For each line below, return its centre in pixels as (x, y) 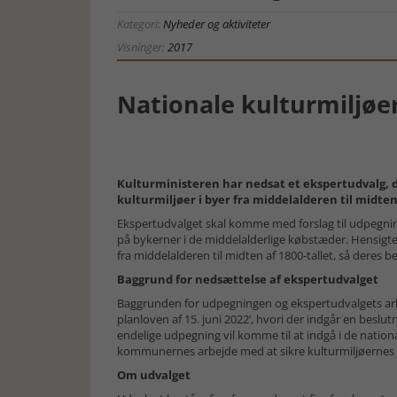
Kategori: (140, 24)
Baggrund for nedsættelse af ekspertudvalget (248, 279)
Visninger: (142, 47)
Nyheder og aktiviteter (217, 24)
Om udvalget (154, 375)
